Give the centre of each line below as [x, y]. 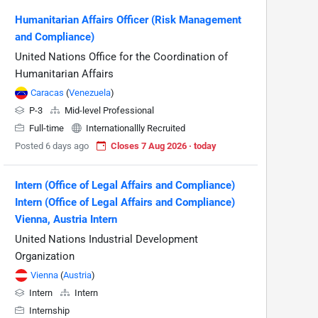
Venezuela [90, 93]
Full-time [46, 128]
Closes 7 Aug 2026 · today [164, 146]
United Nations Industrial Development [106, 239]
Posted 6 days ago [52, 146]
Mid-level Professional [108, 110]
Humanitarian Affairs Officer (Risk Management [128, 20]
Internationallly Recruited [135, 128]
